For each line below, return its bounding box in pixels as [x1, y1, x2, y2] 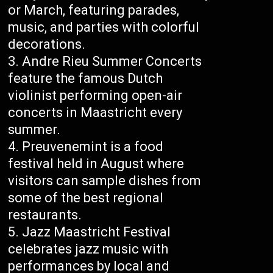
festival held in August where [8, 156, 185, 172]
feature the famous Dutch [8, 71, 163, 87]
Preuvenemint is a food [22, 139, 164, 155]
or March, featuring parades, [8, 2, 180, 18]
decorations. [8, 37, 86, 52]
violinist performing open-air [8, 88, 183, 104]
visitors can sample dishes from [8, 173, 202, 189]
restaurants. [8, 207, 82, 223]
